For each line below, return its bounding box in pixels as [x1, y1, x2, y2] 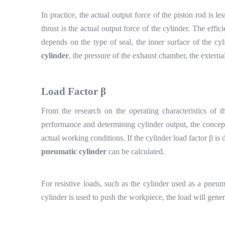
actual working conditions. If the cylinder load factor [41, 134, 209, 142]
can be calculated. [108, 147, 165, 156]
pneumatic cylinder [41, 147, 106, 156]
